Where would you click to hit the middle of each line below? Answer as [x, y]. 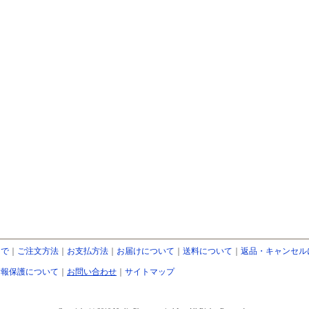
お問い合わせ [92, 272]
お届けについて [146, 251]
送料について [208, 251]
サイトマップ [150, 272]
